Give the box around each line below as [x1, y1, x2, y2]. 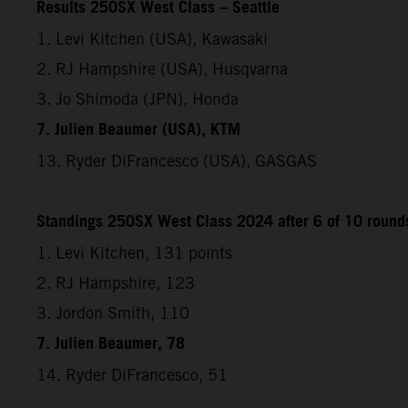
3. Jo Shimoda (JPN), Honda [36, 88, 239, 108]
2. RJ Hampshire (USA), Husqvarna [36, 58, 288, 78]
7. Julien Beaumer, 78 [36, 328, 185, 360]
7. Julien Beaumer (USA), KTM [36, 114, 240, 146]
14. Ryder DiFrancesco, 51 [36, 364, 228, 384]
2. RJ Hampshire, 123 [36, 272, 195, 292]
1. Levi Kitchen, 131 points [36, 242, 232, 262]
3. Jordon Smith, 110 [36, 302, 189, 322]
